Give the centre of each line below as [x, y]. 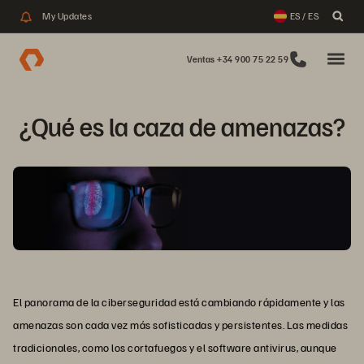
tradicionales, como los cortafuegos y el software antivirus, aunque [175, 348]
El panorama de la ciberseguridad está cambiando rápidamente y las [179, 302]
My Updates [67, 16]
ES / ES [304, 16]
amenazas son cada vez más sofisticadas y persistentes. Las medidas [180, 325]
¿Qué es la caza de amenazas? [182, 126]
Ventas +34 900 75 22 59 [237, 59]
